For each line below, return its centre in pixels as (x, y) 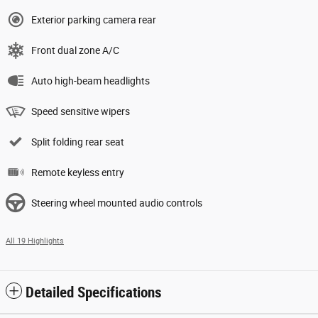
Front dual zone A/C (75, 50)
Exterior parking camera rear (94, 20)
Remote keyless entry (78, 172)
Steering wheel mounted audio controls (117, 203)
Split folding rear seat (78, 142)
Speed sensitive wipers (81, 111)
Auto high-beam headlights (91, 81)
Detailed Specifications (94, 292)
